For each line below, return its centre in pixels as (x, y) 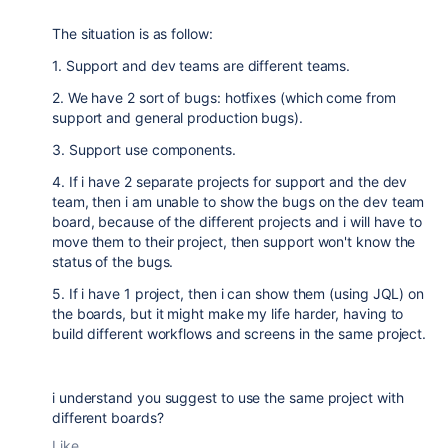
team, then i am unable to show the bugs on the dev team (238, 201)
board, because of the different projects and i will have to (237, 221)
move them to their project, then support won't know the (234, 241)
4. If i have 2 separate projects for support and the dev (230, 181)
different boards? (108, 417)
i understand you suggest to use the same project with (228, 397)
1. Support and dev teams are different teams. (201, 65)
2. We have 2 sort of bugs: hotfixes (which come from (224, 97)
